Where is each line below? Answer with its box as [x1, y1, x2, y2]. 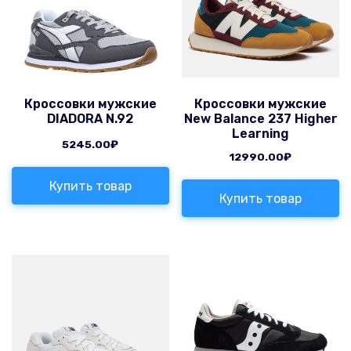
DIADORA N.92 [47, 111, 134, 127]
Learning [232, 126, 290, 142]
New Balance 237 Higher [183, 111, 338, 127]
